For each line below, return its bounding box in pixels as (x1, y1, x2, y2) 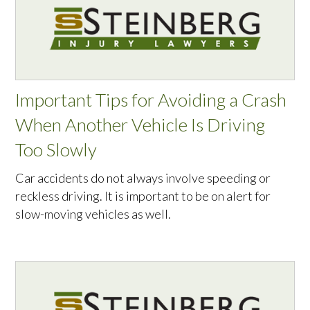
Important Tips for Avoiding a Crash (15, 89, 287, 111)
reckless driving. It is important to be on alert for (15, 188, 271, 204)
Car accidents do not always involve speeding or (15, 170, 271, 186)
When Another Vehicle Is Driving (15, 113, 266, 136)
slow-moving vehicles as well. (15, 206, 172, 222)
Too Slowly (15, 138, 98, 161)
